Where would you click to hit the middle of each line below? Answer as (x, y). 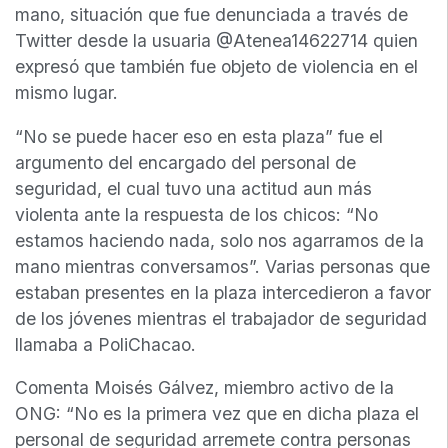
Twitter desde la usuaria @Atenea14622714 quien (216, 41)
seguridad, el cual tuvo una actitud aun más (193, 188)
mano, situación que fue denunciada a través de (211, 15)
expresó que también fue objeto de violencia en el (216, 67)
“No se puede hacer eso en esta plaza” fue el (199, 136)
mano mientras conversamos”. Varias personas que (222, 266)
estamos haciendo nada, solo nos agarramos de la (219, 240)
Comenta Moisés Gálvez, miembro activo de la (204, 388)
